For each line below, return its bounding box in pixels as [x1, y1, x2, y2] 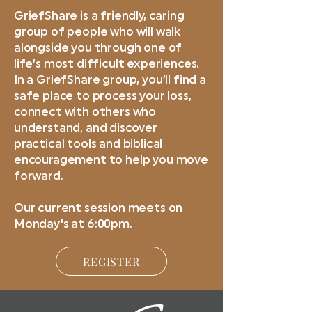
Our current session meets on [14, 203, 183, 214]
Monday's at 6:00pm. [14, 219, 135, 231]
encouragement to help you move [14, 155, 208, 166]
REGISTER [83, 253, 140, 269]
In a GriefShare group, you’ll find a [14, 75, 206, 86]
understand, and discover [14, 123, 157, 134]
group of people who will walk [14, 26, 182, 38]
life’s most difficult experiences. [14, 58, 200, 70]
